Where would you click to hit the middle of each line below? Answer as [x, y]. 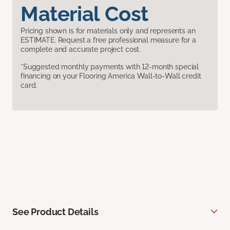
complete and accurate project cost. [81, 50]
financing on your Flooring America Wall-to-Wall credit [111, 76]
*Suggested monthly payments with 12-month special [110, 67]
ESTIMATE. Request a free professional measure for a [108, 40]
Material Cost [84, 14]
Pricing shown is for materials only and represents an [108, 31]
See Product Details [55, 212]
